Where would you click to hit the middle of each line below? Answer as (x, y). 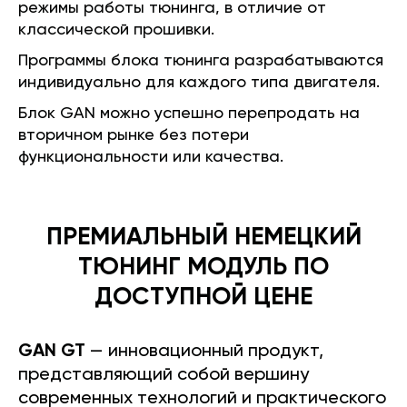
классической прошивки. (116, 30)
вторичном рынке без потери (134, 135)
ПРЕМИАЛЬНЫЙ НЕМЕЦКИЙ (203, 237)
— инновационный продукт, (204, 351)
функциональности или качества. (151, 157)
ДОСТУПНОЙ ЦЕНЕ (203, 297)
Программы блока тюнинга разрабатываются (201, 60)
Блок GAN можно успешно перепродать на (189, 113)
